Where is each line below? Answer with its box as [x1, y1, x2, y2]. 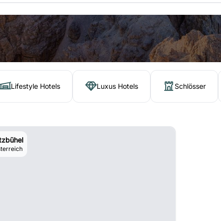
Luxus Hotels [96, 82, 138, 90]
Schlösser [174, 82, 206, 90]
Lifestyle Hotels [10, 82, 60, 90]
